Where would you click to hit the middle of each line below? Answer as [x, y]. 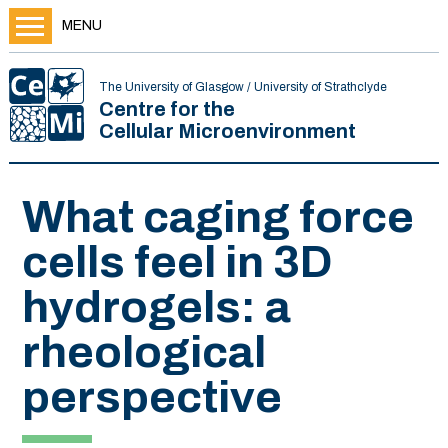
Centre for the [166, 109]
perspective [152, 397]
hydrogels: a [157, 307]
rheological [144, 352]
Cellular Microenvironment [227, 131]
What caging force [218, 217]
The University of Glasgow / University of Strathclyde [242, 87]
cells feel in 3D [177, 262]
